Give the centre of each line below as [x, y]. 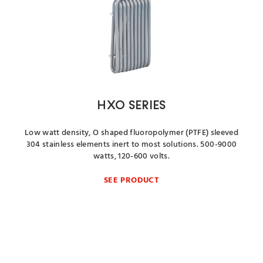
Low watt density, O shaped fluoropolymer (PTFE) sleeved [131, 133]
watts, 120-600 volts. [131, 156]
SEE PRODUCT [131, 181]
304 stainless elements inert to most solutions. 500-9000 [131, 145]
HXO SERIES [131, 106]
